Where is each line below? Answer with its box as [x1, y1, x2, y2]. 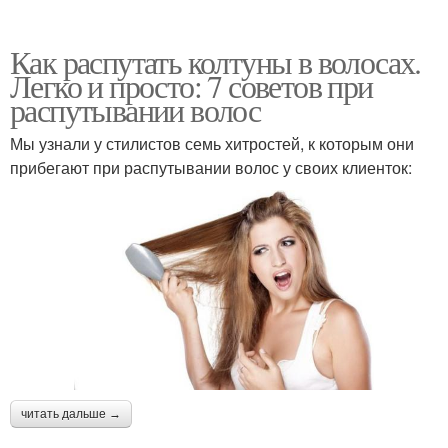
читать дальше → [21, 406, 121, 421]
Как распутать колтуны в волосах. [10, 40, 421, 84]
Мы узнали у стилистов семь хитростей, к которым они [10, 132, 414, 156]
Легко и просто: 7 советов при [10, 64, 373, 108]
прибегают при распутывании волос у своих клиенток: [10, 156, 412, 180]
